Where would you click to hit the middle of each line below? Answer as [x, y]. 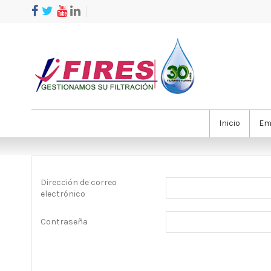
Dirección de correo [79, 182]
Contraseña [64, 222]
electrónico [63, 194]
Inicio [230, 123]
